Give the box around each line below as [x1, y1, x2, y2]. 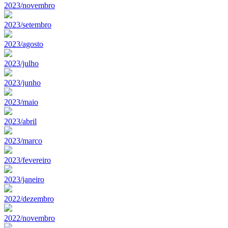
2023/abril [4, 117, 37, 126]
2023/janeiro [4, 175, 44, 184]
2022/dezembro [4, 194, 54, 203]
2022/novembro [4, 213, 55, 222]
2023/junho [4, 78, 41, 87]
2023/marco [4, 136, 42, 145]
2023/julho [4, 59, 39, 68]
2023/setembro [4, 20, 51, 29]
